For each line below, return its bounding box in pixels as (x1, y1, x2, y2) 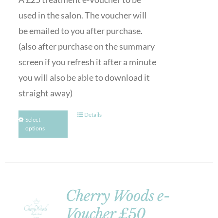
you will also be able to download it (18, 72, 150, 83)
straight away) (18, 88, 73, 98)
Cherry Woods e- (65, 187, 170, 205)
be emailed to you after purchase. (18, 25, 143, 36)
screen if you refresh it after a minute (18, 56, 156, 67)
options (25, 125, 45, 132)
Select (25, 116, 40, 123)
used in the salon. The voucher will (18, 10, 147, 20)
